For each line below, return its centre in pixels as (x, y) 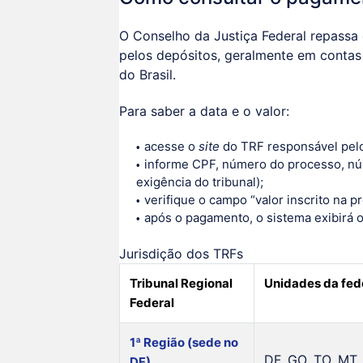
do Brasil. (147, 75)
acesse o (171, 147)
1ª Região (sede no (184, 342)
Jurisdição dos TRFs (181, 253)
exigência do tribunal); (199, 182)
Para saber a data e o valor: (204, 111)
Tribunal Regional (181, 283)
